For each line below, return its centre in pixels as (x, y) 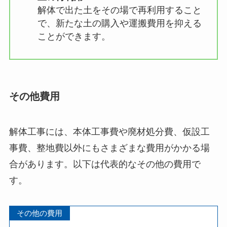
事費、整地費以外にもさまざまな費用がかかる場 (109, 148)
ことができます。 (74, 36)
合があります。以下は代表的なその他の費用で (105, 164)
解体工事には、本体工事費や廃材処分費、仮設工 (109, 131)
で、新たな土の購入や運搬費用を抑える (119, 23)
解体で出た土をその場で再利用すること (119, 10)
